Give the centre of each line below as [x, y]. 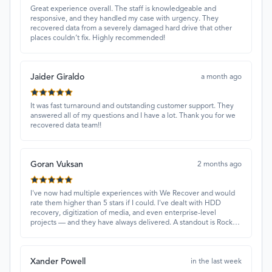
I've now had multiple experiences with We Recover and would [133, 194]
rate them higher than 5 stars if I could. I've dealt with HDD [126, 203]
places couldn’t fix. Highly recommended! [98, 38]
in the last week [216, 262]
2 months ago [219, 165]
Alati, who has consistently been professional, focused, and [126, 233]
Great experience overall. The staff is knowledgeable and [123, 9]
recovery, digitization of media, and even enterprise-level [123, 213]
